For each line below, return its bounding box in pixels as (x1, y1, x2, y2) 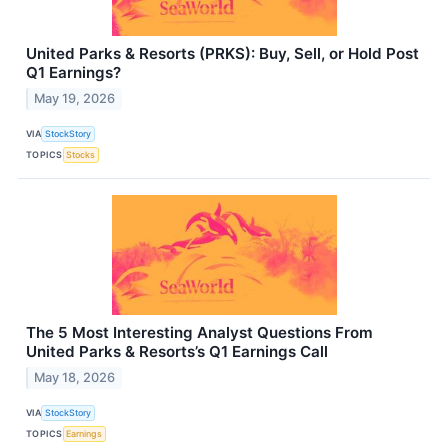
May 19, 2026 (34, 91, 116, 107)
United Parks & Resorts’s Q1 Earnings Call (26, 342, 328, 362)
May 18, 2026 (34, 370, 116, 386)
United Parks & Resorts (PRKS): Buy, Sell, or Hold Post (26, 44, 419, 64)
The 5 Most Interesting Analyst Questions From (26, 323, 373, 343)
